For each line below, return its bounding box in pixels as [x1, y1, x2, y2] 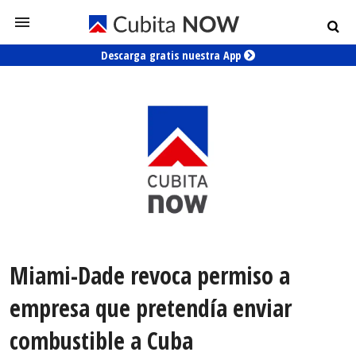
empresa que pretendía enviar [10, 292, 292, 325]
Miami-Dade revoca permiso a [10, 259, 290, 292]
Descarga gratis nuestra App [101, 48, 244, 63]
